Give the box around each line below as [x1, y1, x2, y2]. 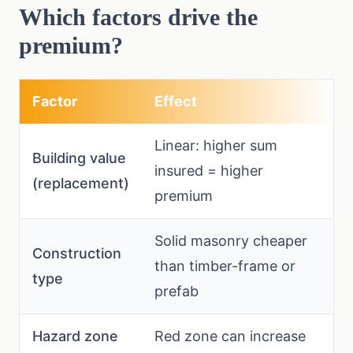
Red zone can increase [154, 328, 306, 344]
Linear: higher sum [154, 137, 277, 154]
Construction [32, 245, 121, 262]
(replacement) [32, 175, 129, 191]
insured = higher [154, 162, 263, 179]
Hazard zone [32, 328, 118, 344]
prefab [154, 283, 199, 299]
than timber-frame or [154, 258, 295, 274]
